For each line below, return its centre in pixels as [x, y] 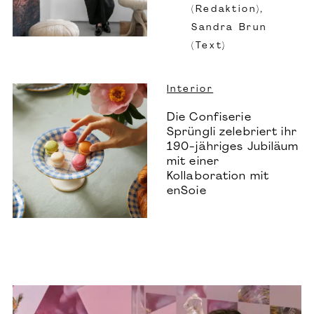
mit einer [193, 162]
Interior [190, 89]
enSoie [187, 191]
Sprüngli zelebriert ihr [232, 132]
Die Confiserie [209, 117]
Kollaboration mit [218, 176]
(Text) [209, 46]
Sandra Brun [229, 27]
